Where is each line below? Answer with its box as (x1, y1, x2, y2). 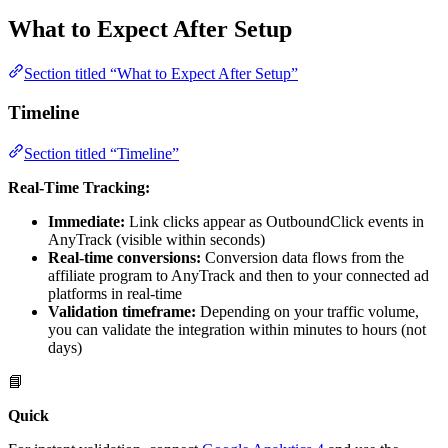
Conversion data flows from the (201, 248, 404, 266)
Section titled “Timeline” (24, 144, 179, 162)
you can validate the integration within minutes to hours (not (48, 320, 426, 338)
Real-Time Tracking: (8, 178, 150, 196)
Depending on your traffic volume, (196, 302, 419, 320)
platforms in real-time (48, 284, 182, 302)
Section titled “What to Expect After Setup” (24, 65, 298, 83)
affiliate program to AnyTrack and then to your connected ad (48, 266, 429, 284)
